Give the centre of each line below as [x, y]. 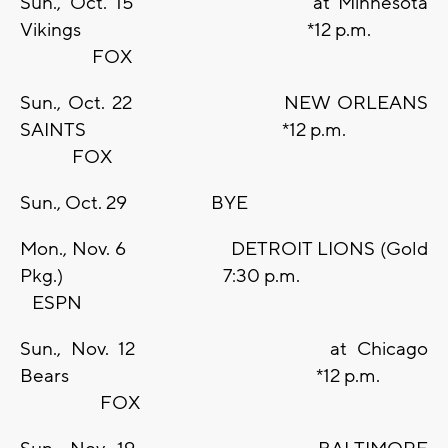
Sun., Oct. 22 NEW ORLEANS [224, 103]
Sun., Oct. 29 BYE [138, 203]
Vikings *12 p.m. [224, 30]
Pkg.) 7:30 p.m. [224, 276]
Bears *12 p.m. [224, 376]
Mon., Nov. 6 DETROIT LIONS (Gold [224, 249]
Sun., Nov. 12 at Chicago [224, 349]
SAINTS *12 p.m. [224, 130]
